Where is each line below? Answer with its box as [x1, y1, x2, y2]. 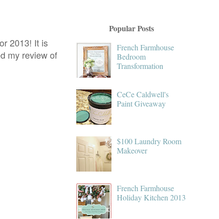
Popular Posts [109, 22, 154, 34]
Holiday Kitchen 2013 [117, 192, 186, 202]
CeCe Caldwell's [117, 88, 169, 99]
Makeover [117, 145, 148, 155]
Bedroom [117, 51, 146, 62]
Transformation [117, 60, 164, 71]
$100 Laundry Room [117, 135, 182, 146]
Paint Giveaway [117, 98, 166, 109]
